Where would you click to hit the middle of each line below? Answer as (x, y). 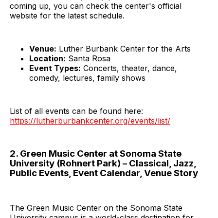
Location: (47, 59)
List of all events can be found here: (76, 111)
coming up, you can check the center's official (96, 6)
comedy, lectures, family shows (87, 78)
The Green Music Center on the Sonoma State (96, 208)
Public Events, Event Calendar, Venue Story (104, 173)
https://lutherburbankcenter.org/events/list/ (90, 121)
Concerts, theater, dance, (129, 68)
